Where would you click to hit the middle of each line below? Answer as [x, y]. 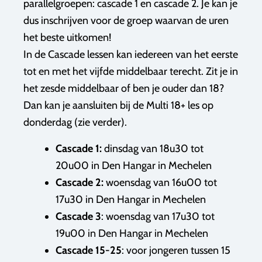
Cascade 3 [78, 216]
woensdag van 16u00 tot [160, 182]
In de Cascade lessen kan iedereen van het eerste [131, 54]
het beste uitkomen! [67, 37]
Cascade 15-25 [89, 250]
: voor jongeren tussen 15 [176, 250]
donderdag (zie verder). [76, 122]
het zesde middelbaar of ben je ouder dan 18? [124, 88]
